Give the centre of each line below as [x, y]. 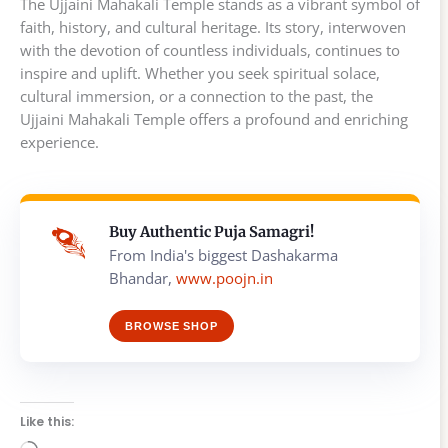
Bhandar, [142, 277]
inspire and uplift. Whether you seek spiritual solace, [200, 72]
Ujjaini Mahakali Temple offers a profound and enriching [214, 118]
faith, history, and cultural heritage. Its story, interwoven [213, 26]
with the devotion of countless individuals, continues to [210, 49]
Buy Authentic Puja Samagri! [211, 231]
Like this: [47, 421]
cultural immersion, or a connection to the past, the [196, 95]
